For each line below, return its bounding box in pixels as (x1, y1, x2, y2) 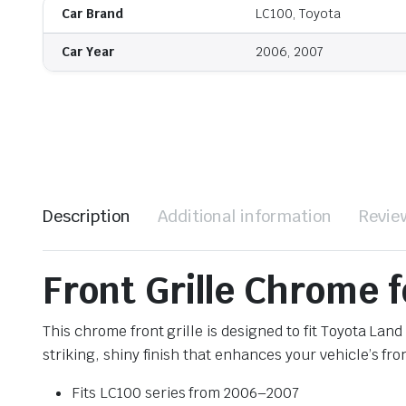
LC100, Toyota (256, 5, 341, 23)
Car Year (62, 43, 114, 61)
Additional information (157, 205, 333, 227)
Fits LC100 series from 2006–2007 (72, 382, 300, 402)
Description (43, 205, 130, 227)
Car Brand (62, 5, 123, 23)
